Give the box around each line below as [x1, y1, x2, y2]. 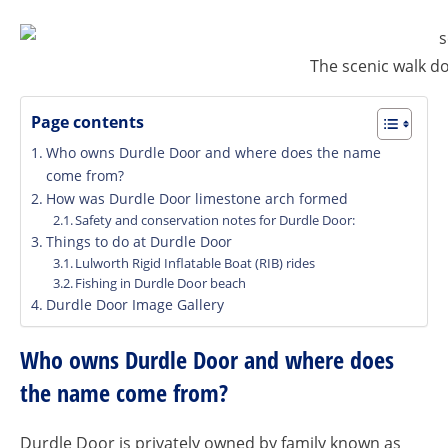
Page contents [31, 111, 144, 134]
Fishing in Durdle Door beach [75, 274, 247, 292]
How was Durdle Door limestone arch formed [45, 189, 348, 208]
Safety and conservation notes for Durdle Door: [75, 211, 356, 229]
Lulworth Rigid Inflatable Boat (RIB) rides [75, 254, 316, 272]
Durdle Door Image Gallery [45, 295, 224, 314]
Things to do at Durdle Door [45, 232, 232, 251]
